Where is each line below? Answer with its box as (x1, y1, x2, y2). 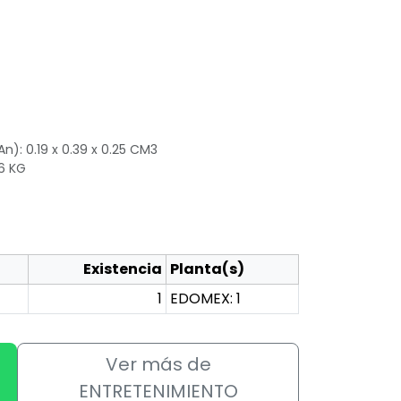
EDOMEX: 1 (170, 288, 241, 310)
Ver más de (105, 352, 211, 378)
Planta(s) (170, 259, 244, 280)
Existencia (83, 259, 162, 280)
